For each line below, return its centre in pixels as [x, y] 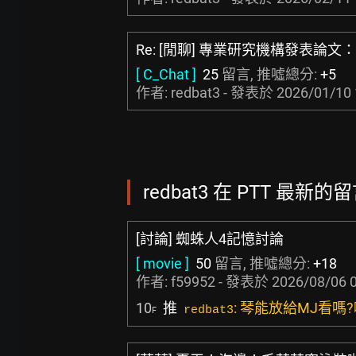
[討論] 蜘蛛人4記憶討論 [210, 239]
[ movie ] [163, 263]
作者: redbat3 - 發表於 [206, 93]
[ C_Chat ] [166, 74]
